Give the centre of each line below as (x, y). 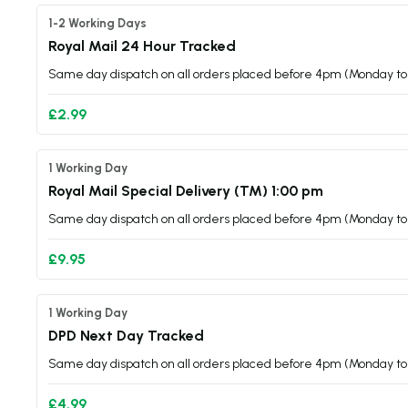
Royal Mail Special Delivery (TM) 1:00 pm (186, 191)
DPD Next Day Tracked (126, 336)
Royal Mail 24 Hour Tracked (142, 46)
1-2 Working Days (97, 23)
